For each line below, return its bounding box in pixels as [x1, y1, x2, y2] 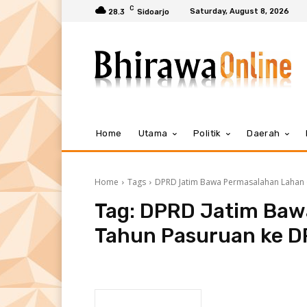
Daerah [247, 128, 280, 138]
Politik [193, 128, 221, 138]
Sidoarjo [137, 7, 169, 16]
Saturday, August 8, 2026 [190, 6, 289, 16]
